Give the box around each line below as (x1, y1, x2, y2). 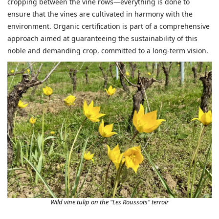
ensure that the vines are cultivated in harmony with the (7, 9, 193, 19)
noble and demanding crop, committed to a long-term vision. (7, 45, 208, 55)
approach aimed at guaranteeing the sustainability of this (7, 33, 197, 43)
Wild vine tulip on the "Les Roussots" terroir (50, 197, 169, 206)
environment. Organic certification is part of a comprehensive (7, 21, 210, 31)
